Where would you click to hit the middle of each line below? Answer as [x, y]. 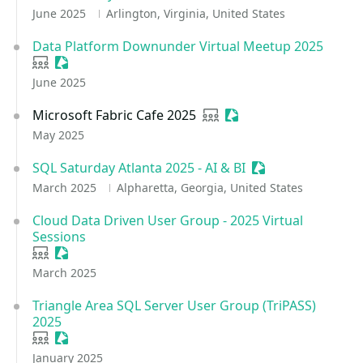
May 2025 [58, 135]
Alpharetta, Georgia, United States [209, 188]
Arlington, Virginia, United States [195, 13]
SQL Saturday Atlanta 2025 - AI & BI [139, 168]
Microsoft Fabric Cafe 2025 [114, 115]
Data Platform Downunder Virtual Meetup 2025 [178, 46]
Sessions [59, 237]
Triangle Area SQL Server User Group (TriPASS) [174, 305]
